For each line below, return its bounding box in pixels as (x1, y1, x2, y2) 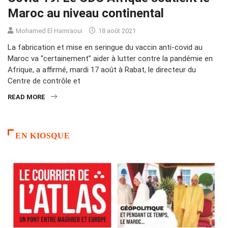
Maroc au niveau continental (8, 6, 164, 20)
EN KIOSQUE (15, 131, 70, 140)
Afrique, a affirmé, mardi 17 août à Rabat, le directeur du (8, 65, 196, 74)
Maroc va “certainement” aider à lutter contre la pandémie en (8, 53, 213, 63)
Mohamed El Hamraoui (16, 26, 82, 35)
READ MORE (8, 93, 45, 101)
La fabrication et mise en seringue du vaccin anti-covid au (8, 42, 203, 52)
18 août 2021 (97, 26, 136, 35)
